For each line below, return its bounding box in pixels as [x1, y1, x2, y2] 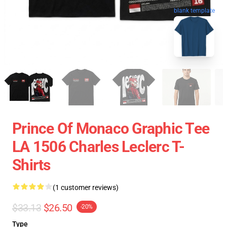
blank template [174, 7, 215, 14]
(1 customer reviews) [53, 183, 119, 192]
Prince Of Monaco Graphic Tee [12, 120, 209, 137]
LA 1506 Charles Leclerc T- [12, 138, 185, 156]
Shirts [12, 156, 51, 174]
